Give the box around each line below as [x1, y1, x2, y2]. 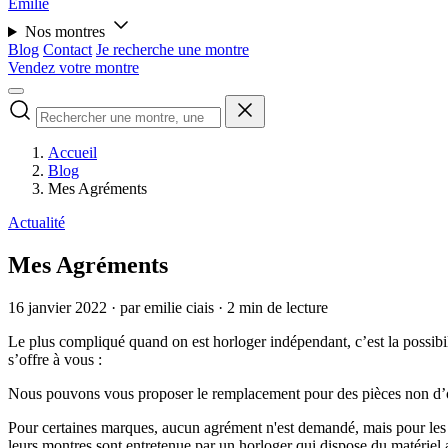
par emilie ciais [120, 299, 214, 316]
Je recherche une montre [96, 41, 249, 59]
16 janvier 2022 [8, 299, 111, 316]
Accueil [48, 144, 97, 162]
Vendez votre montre [8, 59, 139, 77]
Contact [43, 41, 92, 59]
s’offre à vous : [8, 351, 102, 368]
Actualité [8, 214, 65, 232]
